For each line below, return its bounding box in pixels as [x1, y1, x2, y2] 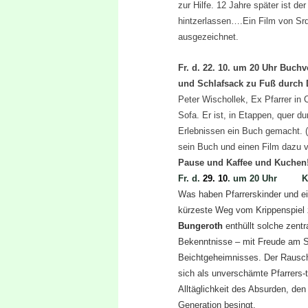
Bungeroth [177, 220, 223, 231]
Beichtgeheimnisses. [177, 252, 264, 263]
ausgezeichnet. [177, 31, 239, 42]
